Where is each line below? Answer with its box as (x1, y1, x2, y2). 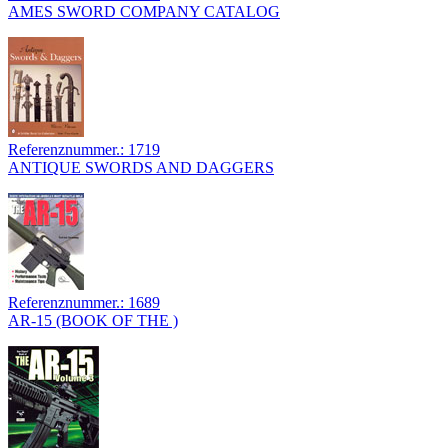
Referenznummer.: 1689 (8, 294, 160, 312)
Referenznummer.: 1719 (8, 141, 160, 159)
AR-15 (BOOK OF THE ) (8, 312, 178, 330)
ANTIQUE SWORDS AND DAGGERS (8, 159, 274, 177)
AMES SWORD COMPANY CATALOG (8, 3, 280, 21)
